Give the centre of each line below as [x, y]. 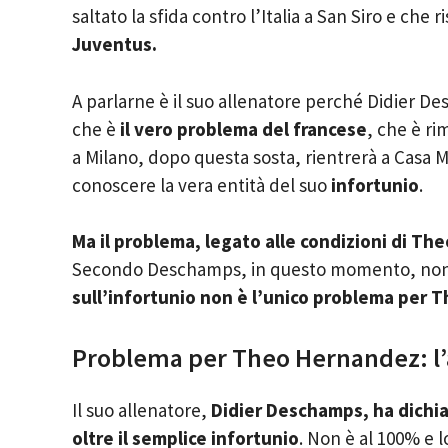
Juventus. [114, 44]
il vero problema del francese [241, 128]
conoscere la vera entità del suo [201, 184]
